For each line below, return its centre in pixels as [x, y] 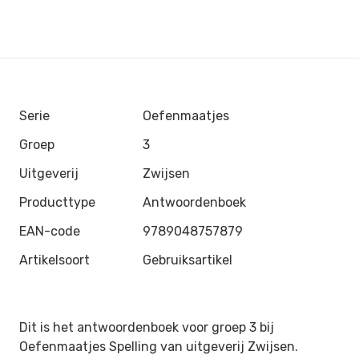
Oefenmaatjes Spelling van [103, 347]
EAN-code [50, 231]
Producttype [57, 202]
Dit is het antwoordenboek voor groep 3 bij [147, 327]
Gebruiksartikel [188, 260]
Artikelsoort [54, 260]
